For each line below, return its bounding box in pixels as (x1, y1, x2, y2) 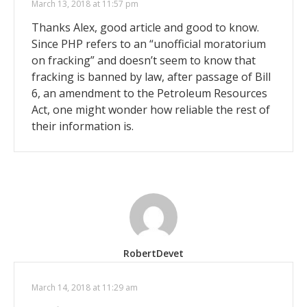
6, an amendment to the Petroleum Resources (32, 86, 267, 101)
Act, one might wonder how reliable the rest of (32, 102, 270, 118)
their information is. (32, 119, 134, 134)
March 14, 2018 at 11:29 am (32, 282, 138, 294)
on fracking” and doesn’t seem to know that (32, 53, 256, 69)
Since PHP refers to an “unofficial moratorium (32, 36, 266, 52)
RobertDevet (123, 247, 184, 260)
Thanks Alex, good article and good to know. (32, 20, 259, 36)
